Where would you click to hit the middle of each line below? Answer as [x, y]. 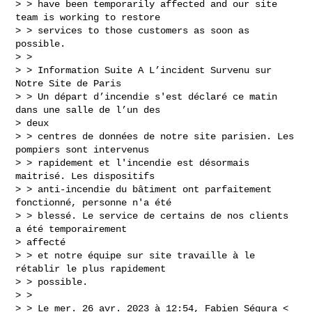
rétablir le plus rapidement [91, 268]
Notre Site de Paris [69, 83]
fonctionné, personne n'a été [94, 202]
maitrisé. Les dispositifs [85, 176]
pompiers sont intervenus [83, 149]
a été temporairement [71, 229]
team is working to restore [88, 17]
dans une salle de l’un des [88, 110]
